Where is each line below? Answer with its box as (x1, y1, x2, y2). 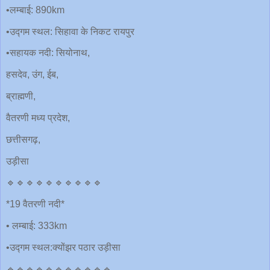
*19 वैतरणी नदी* (6, 199, 64, 210)
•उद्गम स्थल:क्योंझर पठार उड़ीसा (6, 242, 121, 253)
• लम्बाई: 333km (6, 221, 67, 231)
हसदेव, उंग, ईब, (6, 69, 58, 80)
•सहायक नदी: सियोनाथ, (6, 48, 90, 58)
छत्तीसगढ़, (6, 134, 40, 145)
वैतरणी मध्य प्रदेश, (6, 112, 70, 123)
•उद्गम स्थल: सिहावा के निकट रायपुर (6, 26, 134, 37)
